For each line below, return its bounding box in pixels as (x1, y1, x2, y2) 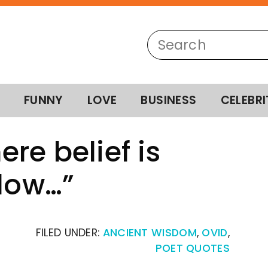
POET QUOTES (155, 241, 230, 255)
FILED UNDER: (35, 226, 103, 240)
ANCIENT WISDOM (102, 226, 197, 240)
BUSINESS (141, 92, 197, 108)
